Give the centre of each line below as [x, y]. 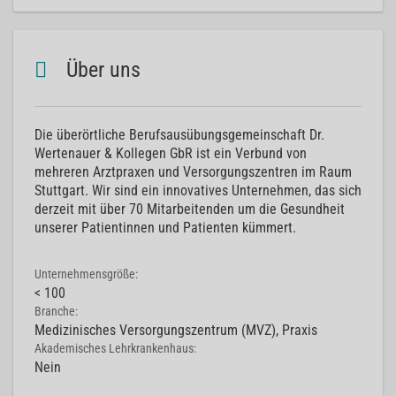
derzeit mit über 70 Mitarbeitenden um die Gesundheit [190, 209]
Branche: [57, 312]
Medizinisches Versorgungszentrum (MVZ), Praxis [176, 330]
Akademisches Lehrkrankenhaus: [117, 349]
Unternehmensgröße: [88, 274]
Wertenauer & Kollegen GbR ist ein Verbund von [171, 153]
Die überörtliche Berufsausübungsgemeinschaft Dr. [179, 135]
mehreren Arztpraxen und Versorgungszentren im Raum [193, 172]
